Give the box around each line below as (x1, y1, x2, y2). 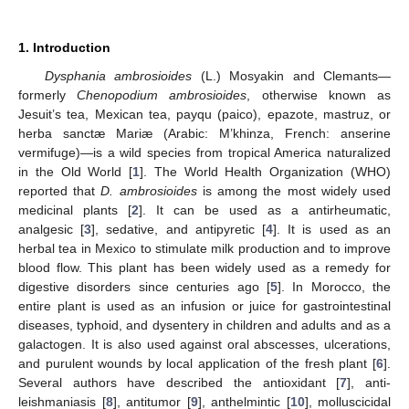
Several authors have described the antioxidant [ (18, 374, 341, 390)
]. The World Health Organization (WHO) (140, 163, 392, 179)
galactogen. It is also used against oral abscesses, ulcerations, (18, 336, 391, 351)
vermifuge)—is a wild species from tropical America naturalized (18, 144, 391, 160)
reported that (18, 183, 101, 198)
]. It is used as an (273, 221, 392, 236)
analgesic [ (18, 221, 85, 236)
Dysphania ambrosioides (44, 68, 193, 83)
